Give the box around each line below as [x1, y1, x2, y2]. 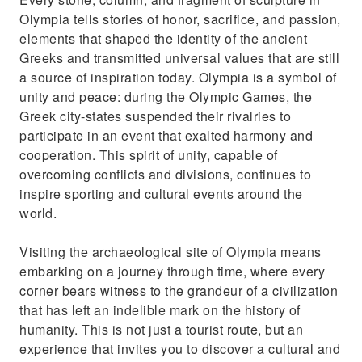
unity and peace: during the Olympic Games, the [19, 87, 312, 106]
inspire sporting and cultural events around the [19, 184, 303, 203]
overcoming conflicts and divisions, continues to [19, 165, 311, 183]
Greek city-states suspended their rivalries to [19, 107, 291, 125]
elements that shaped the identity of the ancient [19, 29, 307, 48]
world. [19, 204, 57, 222]
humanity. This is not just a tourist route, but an [19, 320, 303, 339]
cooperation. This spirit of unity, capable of [19, 145, 278, 164]
